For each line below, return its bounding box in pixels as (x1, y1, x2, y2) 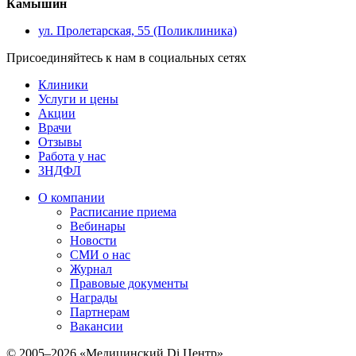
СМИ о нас (70, 248, 130, 261)
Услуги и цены (38, 92, 118, 106)
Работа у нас (38, 149, 106, 163)
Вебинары (70, 219, 126, 233)
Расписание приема (70, 205, 176, 219)
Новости (70, 234, 117, 247)
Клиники (38, 78, 88, 91)
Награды (70, 291, 118, 304)
